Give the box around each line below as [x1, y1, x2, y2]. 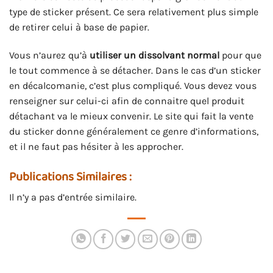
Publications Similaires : [9, 166, 132, 186]
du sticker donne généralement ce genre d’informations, [9, 126, 258, 137]
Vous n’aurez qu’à [9, 49, 90, 61]
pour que [219, 49, 261, 61]
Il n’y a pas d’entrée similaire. [9, 191, 136, 203]
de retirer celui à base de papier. [9, 21, 149, 34]
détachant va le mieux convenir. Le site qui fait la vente [9, 110, 253, 122]
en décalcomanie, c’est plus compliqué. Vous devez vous [9, 80, 257, 91]
